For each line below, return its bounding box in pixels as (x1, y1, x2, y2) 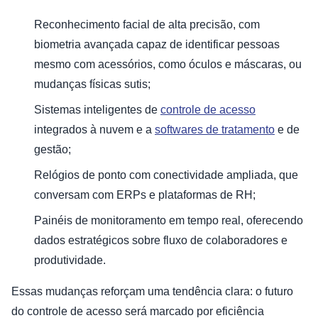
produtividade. (34, 254, 106, 267)
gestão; (34, 143, 71, 156)
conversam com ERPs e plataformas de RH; (34, 189, 256, 202)
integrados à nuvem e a (34, 124, 155, 136)
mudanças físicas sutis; (34, 78, 150, 91)
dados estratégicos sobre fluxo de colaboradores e (34, 234, 287, 247)
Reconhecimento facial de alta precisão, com (34, 18, 260, 31)
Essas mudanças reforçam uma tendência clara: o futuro (11, 285, 293, 298)
